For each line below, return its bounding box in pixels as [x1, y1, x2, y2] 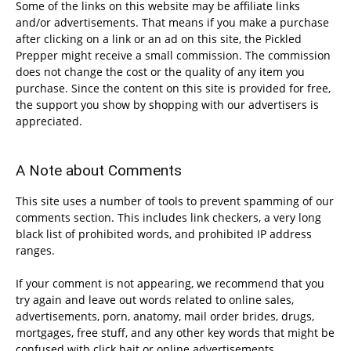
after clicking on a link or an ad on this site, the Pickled [16, 31, 302, 46]
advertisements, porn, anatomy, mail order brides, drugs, [16, 309, 314, 324]
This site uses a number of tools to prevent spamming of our [16, 194, 334, 208]
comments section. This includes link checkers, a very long [16, 210, 321, 225]
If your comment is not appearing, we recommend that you [16, 276, 324, 291]
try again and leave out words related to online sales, [16, 292, 294, 307]
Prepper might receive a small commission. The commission [16, 48, 331, 63]
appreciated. [16, 114, 82, 128]
